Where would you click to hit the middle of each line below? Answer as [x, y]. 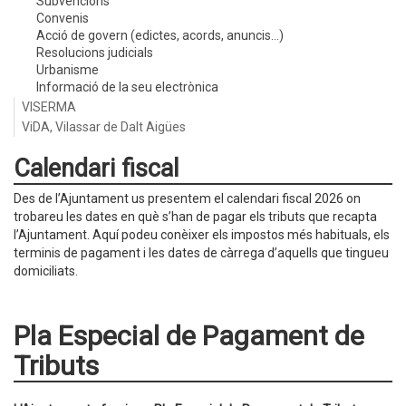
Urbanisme [68, 70]
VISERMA [49, 107]
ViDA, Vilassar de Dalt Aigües [104, 127]
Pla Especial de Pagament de [189, 336]
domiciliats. [46, 271]
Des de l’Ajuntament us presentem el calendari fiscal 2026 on [187, 198]
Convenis [63, 18]
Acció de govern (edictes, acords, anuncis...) [160, 35]
